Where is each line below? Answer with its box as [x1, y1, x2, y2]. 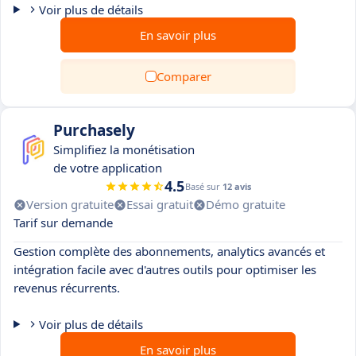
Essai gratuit [126, 196, 193, 212]
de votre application [53, 160, 162, 176]
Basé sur [185, 180, 222, 192]
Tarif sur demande [14, 215, 113, 230]
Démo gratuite [206, 196, 285, 212]
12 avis [222, 180, 251, 192]
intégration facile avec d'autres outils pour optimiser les [14, 261, 316, 277]
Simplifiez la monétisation [53, 141, 195, 157]
